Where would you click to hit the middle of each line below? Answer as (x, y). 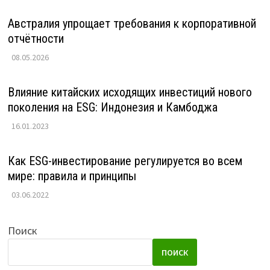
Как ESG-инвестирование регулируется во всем (125, 161)
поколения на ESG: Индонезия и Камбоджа (112, 108)
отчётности (36, 39)
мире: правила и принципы (72, 176)
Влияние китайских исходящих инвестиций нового (130, 93)
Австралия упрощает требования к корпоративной (132, 24)
